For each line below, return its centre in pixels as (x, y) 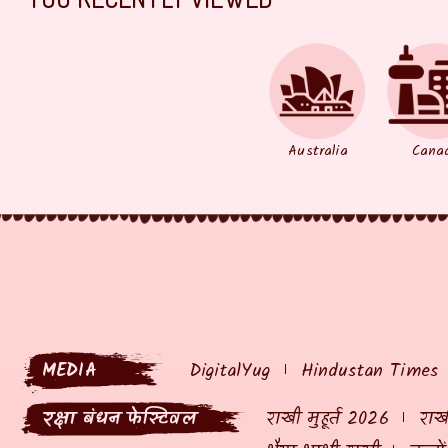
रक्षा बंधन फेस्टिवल (119, 419)
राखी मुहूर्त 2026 (327, 419)
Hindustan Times (369, 371)
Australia (318, 150)
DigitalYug (230, 371)
